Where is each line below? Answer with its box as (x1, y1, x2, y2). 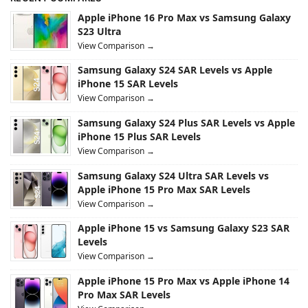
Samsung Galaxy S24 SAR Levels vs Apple (78, 63, 272, 77)
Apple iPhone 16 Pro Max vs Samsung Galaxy (78, 10, 291, 24)
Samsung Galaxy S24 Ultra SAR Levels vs (78, 168, 269, 182)
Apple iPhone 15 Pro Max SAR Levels (78, 182, 250, 196)
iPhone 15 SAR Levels (78, 77, 178, 91)
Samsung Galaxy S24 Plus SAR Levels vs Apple (78, 116, 295, 130)
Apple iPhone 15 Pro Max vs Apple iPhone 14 (78, 274, 289, 287)
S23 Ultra (78, 24, 121, 38)
